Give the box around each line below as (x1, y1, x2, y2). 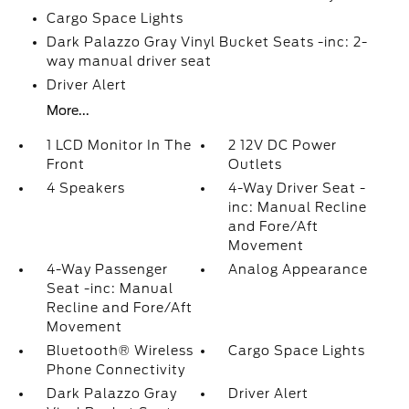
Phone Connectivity (46, 362, 185, 378)
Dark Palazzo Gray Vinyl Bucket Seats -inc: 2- (46, 35, 368, 50)
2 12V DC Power (228, 138, 338, 153)
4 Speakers (46, 181, 125, 196)
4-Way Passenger (46, 262, 168, 278)
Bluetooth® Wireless (46, 343, 194, 359)
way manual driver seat (46, 54, 212, 69)
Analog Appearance (228, 262, 369, 278)
